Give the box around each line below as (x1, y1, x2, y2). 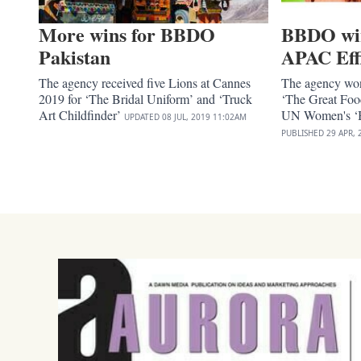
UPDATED (124, 110, 160, 122)
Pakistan (39, 42, 110, 71)
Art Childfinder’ (39, 106, 124, 123)
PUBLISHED (281, 127, 325, 139)
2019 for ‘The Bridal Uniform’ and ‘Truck (39, 89, 252, 107)
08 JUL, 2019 (162, 110, 210, 122)
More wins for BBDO (39, 19, 215, 48)
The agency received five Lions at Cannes (39, 73, 251, 91)
